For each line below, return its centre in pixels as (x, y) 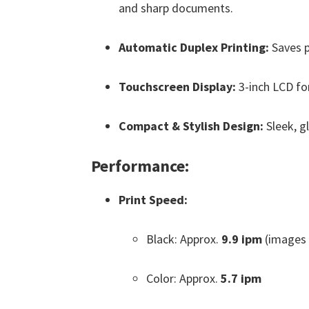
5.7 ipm (241, 278)
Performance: (140, 166)
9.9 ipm (242, 239)
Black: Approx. (184, 239)
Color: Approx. (183, 278)
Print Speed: (153, 200)
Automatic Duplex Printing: (194, 47)
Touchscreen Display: (177, 87)
